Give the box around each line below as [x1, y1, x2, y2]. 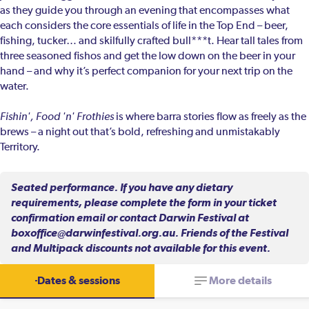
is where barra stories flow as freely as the [114, 112, 306, 123]
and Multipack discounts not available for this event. [11, 241, 270, 255]
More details [208, 274, 272, 288]
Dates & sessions [37, 274, 120, 288]
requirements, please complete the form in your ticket [11, 196, 277, 210]
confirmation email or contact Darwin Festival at [11, 211, 249, 225]
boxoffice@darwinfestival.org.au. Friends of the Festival [11, 226, 288, 240]
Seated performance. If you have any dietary [11, 181, 232, 195]
